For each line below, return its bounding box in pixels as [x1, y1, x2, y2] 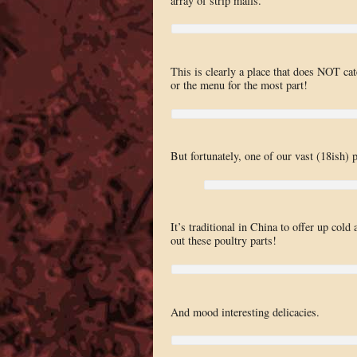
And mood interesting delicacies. [170, 304, 320, 320]
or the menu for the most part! [170, 77, 308, 93]
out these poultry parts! [170, 233, 277, 249]
